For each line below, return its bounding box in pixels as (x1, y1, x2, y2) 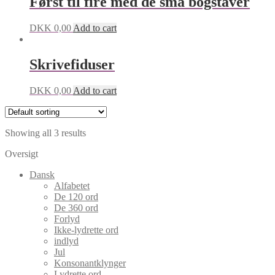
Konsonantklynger (54, 258, 126, 269)
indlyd (54, 236, 79, 247)
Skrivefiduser (29, 56, 115, 73)
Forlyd (54, 214, 80, 225)
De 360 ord (54, 203, 98, 214)
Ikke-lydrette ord (54, 225, 118, 236)
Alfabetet (54, 180, 90, 192)
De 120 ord (54, 192, 98, 203)
